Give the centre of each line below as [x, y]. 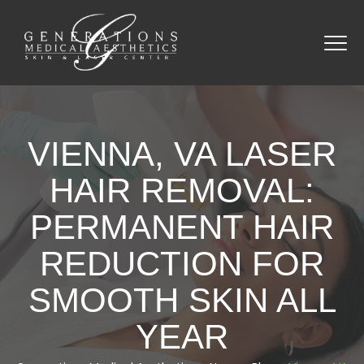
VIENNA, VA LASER [182, 154]
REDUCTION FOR [182, 264]
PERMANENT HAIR [182, 227]
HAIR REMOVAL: [182, 191]
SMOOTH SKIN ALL [182, 300]
